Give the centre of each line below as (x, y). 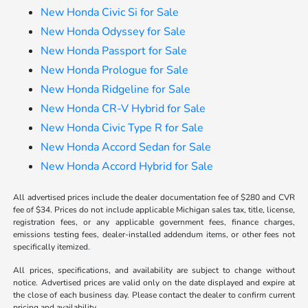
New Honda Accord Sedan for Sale (126, 147)
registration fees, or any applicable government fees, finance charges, (154, 222)
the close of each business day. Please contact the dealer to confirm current (154, 295)
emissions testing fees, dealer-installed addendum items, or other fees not (154, 235)
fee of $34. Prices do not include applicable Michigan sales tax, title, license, (154, 210)
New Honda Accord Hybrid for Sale (127, 167)
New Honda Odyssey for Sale (113, 32)
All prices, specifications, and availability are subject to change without (154, 271)
